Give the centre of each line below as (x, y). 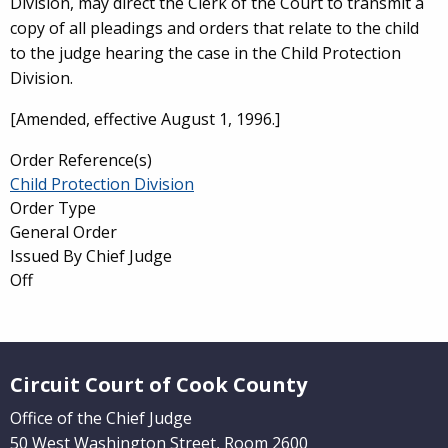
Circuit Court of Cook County (158, 384)
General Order (63, 232)
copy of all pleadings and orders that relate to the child (214, 28)
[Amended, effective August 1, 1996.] (145, 119)
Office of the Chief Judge (101, 418)
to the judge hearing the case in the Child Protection (205, 53)
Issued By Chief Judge (91, 256)
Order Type (53, 208)
